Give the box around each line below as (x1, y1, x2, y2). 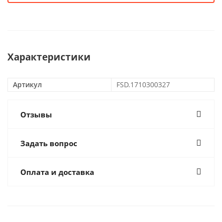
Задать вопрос (20, 138, 77, 148)
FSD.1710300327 (116, 80, 170, 89)
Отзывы (20, 110, 52, 119)
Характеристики (7, 51, 91, 63)
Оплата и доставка (20, 167, 94, 177)
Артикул (13, 80, 42, 89)
